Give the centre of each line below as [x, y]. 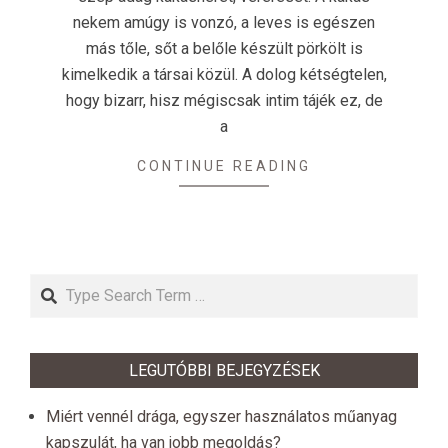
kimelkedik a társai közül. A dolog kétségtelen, [224, 74]
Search [57, 285]
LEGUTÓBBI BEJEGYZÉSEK [224, 371]
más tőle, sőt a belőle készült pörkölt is [224, 48]
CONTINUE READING [224, 166]
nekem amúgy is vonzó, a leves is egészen [224, 22]
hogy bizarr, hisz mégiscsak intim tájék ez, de [224, 100]
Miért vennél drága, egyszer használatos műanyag [221, 417]
